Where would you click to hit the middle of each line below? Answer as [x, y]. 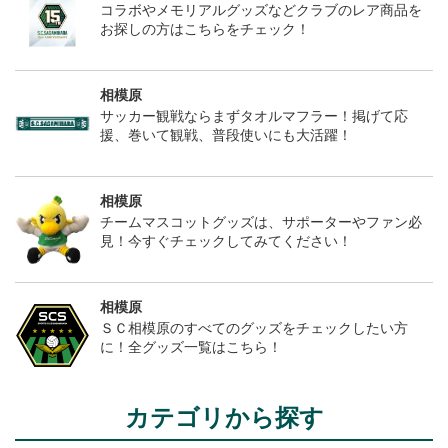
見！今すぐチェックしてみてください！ [226, 241]
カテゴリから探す [224, 418]
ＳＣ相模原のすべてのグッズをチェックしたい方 [254, 328]
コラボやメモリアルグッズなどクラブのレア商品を [261, 10]
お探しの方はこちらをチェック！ [205, 29]
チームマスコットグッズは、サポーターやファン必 [261, 222]
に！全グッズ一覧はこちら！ [191, 347]
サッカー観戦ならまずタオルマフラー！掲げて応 [254, 116]
